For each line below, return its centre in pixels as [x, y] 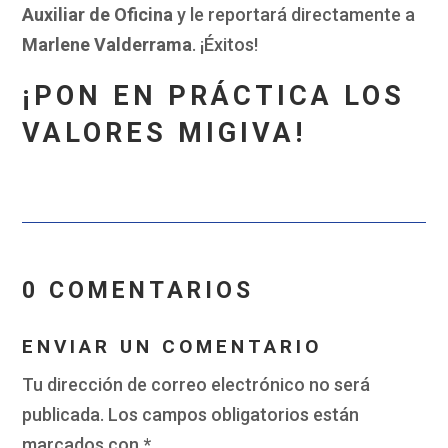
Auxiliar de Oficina [98, 15]
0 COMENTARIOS [138, 291]
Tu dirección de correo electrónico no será [196, 385]
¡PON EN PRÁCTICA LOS [214, 96]
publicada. [63, 415]
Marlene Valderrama [107, 45]
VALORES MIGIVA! [164, 133]
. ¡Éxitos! [225, 45]
